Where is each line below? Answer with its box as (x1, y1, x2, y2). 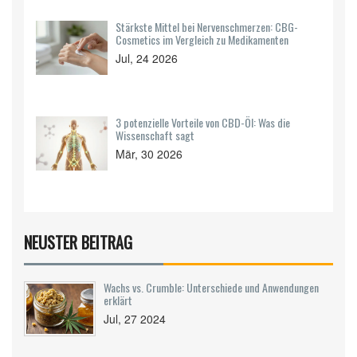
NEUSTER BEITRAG (24, 230, 132, 254)
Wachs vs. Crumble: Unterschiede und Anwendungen (104, 279, 319, 296)
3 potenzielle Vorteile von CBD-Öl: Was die (116, 114, 290, 131)
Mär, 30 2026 (116, 146, 182, 162)
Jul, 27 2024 (104, 311, 166, 327)
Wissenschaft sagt (116, 127, 194, 143)
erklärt (104, 292, 132, 308)
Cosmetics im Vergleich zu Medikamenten (116, 31, 288, 48)
